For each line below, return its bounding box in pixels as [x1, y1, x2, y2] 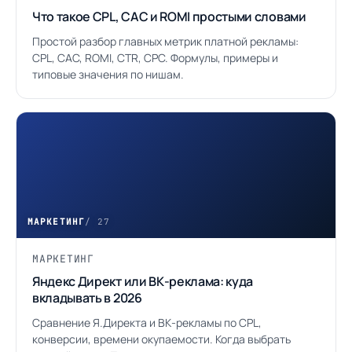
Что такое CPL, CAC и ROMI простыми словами [32, 8, 306, 25]
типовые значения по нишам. [32, 67, 184, 82]
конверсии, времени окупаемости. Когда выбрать [32, 332, 291, 346]
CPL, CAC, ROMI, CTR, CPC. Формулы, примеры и [32, 50, 278, 65]
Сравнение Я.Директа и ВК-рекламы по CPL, [32, 315, 262, 330]
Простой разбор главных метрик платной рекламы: [32, 34, 299, 49]
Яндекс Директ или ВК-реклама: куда [32, 273, 254, 290]
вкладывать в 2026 [32, 289, 142, 306]
